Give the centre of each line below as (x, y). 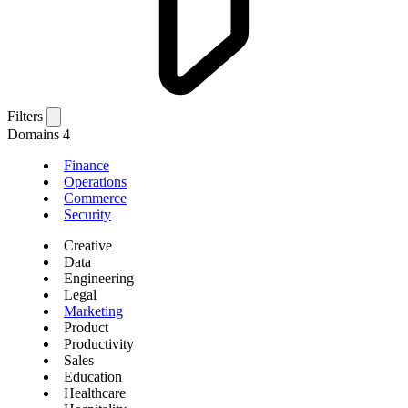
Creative (88, 246)
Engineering (99, 279)
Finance (87, 166)
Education (93, 377)
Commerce (95, 199)
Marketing (93, 311)
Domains (35, 135)
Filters (25, 117)
